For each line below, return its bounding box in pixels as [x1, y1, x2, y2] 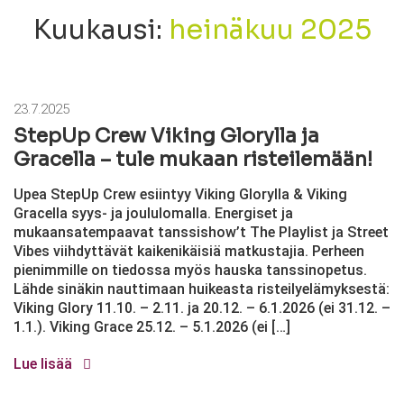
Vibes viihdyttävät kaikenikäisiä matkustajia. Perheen [14, 243, 364, 260]
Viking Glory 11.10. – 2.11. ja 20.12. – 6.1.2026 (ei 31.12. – [14, 299, 390, 317]
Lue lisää [14, 355, 76, 372]
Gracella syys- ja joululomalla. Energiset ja [14, 205, 293, 222]
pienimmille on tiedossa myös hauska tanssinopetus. [14, 262, 367, 279]
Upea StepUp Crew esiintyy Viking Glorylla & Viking [14, 186, 347, 203]
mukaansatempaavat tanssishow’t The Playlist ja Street [14, 224, 389, 241]
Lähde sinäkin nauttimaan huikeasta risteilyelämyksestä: [14, 280, 390, 298]
